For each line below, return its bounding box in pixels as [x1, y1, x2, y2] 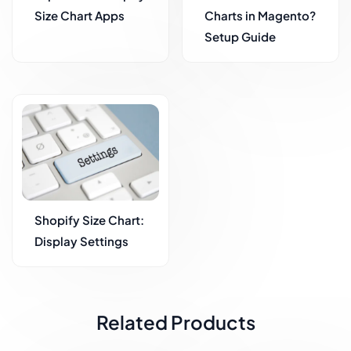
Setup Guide [204, 29, 276, 45]
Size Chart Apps [34, 8, 125, 24]
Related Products [96, 309, 255, 334]
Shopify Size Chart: [34, 212, 144, 227]
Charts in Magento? [204, 8, 316, 24]
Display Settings [34, 233, 128, 248]
